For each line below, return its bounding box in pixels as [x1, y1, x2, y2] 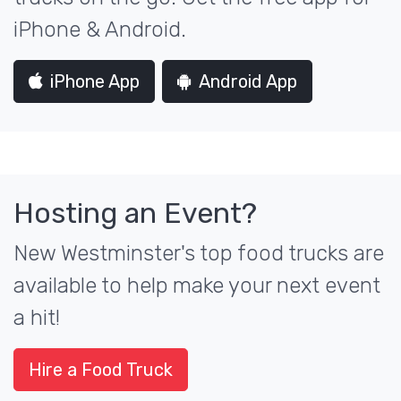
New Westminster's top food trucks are [13, 241, 384, 266]
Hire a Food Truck [29, 359, 173, 380]
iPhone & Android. [13, 17, 186, 42]
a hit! [13, 305, 60, 330]
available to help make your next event [13, 273, 380, 298]
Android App [199, 71, 297, 92]
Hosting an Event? [13, 196, 257, 230]
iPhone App [50, 71, 140, 92]
